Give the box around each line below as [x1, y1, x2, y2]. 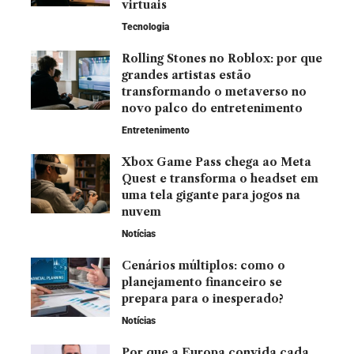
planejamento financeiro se [122, 274, 282, 289]
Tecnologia [122, 21, 169, 32]
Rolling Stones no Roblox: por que [122, 51, 322, 66]
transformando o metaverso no [122, 84, 307, 99]
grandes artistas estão [122, 67, 251, 82]
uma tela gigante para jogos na [122, 187, 300, 202]
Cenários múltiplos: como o [122, 258, 285, 273]
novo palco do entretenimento [122, 100, 303, 115]
